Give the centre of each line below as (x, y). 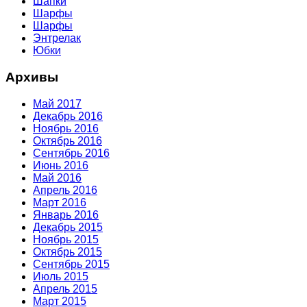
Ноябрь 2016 (66, 128)
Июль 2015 (61, 276)
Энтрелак (57, 38)
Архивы (32, 77)
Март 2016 (60, 202)
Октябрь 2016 (67, 140)
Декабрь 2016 (68, 116)
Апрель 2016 (65, 190)
